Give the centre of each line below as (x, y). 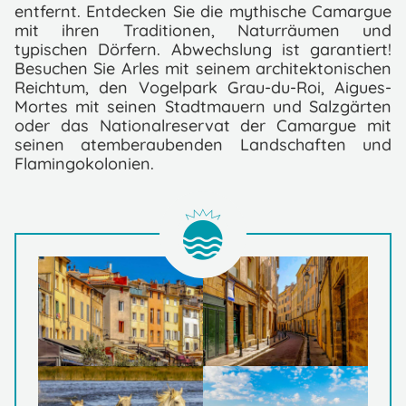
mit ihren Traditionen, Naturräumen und (203, 30)
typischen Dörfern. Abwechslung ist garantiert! (203, 49)
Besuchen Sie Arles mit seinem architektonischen (203, 68)
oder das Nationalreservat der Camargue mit (203, 126)
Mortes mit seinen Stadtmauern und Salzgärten (203, 106)
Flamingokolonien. (84, 164)
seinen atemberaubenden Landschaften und (203, 145)
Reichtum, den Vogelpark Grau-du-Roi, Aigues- (203, 87)
